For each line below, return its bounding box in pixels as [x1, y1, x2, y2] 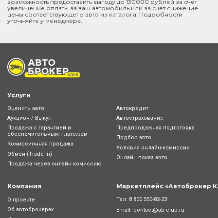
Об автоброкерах [7, 206, 54, 213]
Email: [116, 207, 133, 213]
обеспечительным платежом [7, 131, 88, 138]
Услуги [7, 91, 31, 99]
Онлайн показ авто [116, 154, 167, 161]
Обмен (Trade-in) [7, 150, 52, 157]
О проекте [7, 196, 35, 203]
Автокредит [116, 105, 148, 112]
